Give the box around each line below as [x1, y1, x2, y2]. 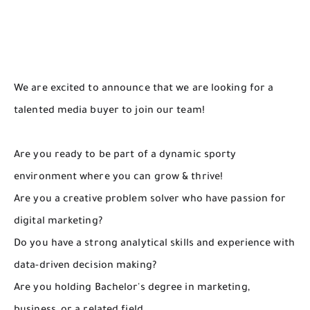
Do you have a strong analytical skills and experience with [14, 238, 295, 250]
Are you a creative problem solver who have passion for [14, 194, 286, 206]
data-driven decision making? [14, 260, 156, 272]
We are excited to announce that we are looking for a [14, 83, 274, 95]
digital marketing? [14, 216, 102, 228]
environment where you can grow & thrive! [14, 172, 224, 183]
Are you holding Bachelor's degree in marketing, [14, 282, 250, 294]
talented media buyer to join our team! [14, 105, 205, 117]
